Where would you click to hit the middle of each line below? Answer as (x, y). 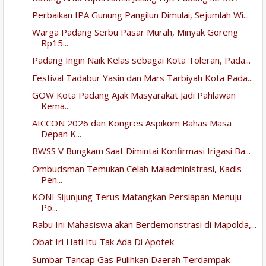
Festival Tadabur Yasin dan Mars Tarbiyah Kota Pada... (142, 77)
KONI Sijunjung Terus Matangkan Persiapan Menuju (137, 196)
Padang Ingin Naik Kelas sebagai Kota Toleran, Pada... (141, 60)
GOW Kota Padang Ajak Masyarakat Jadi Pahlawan (134, 95)
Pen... (51, 179)
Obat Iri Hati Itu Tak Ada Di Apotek (103, 242)
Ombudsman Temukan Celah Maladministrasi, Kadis (137, 168)
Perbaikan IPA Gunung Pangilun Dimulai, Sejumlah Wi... (140, 15)
